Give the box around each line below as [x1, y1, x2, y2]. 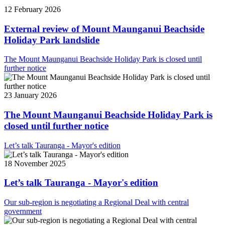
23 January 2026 [4, 91, 57, 100]
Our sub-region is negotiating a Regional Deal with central [4, 198, 189, 207]
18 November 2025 [4, 159, 66, 168]
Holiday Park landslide [4, 34, 99, 45]
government [4, 207, 42, 216]
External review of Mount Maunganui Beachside [4, 23, 204, 34]
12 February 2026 [4, 5, 61, 14]
